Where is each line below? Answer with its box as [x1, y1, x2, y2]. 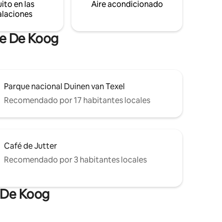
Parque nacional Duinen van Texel [4, 81, 125, 92]
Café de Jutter [4, 140, 57, 151]
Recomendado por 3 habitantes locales [4, 154, 147, 165]
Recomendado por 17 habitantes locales [4, 95, 150, 106]
